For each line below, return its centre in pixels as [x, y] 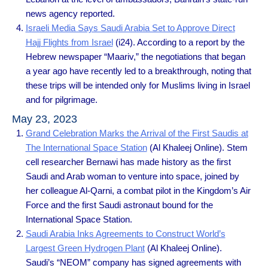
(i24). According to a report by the [179, 42]
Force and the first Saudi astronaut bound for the [119, 205]
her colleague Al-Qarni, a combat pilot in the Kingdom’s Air [138, 190]
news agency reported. [70, 14]
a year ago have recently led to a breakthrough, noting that [138, 71]
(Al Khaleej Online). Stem [197, 147]
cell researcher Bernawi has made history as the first [128, 162]
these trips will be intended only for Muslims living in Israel [138, 86]
